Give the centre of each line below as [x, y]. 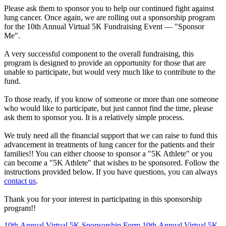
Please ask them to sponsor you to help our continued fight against [109, 8]
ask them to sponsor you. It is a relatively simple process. [94, 117]
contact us [20, 181]
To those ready [27, 99]
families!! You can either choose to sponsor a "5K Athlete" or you [108, 153]
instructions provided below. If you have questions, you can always [111, 172]
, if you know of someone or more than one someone [134, 99]
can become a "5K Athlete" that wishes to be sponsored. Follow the [111, 162]
